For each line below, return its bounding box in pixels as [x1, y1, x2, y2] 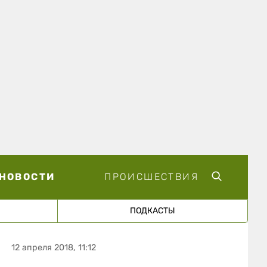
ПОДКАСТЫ [129, 205, 175, 216]
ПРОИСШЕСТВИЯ [104, 170, 198, 182]
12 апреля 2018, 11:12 [11, 242, 97, 253]
